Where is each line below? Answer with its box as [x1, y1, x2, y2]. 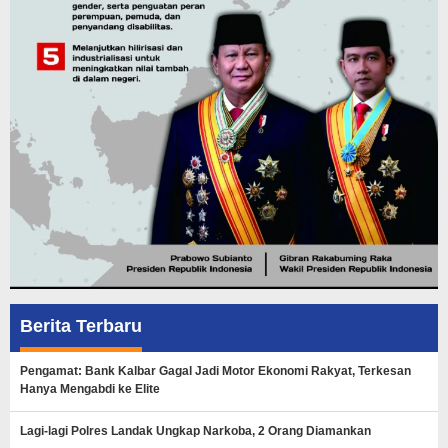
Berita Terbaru [20, 315, 142, 336]
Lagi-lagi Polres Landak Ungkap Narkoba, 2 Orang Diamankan [20, 423, 371, 438]
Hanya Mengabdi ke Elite [20, 381, 160, 396]
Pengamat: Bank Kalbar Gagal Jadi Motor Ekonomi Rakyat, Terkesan [20, 363, 411, 378]
